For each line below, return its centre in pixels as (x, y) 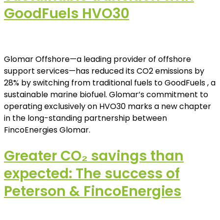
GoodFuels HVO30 (67, 13)
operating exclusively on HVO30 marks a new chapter (108, 106)
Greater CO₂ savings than (94, 156)
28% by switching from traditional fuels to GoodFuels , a (110, 82)
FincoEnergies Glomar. (47, 130)
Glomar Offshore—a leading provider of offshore (97, 59)
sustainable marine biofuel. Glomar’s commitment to (106, 94)
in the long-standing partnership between (85, 118)
